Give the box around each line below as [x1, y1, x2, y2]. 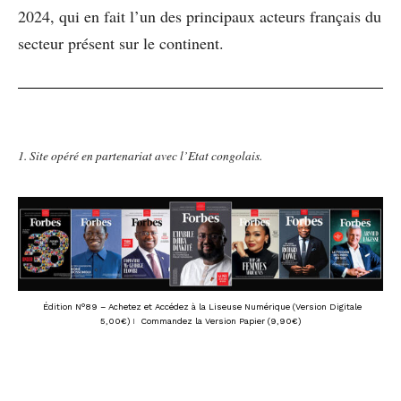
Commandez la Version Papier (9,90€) [141, 316, 301, 327]
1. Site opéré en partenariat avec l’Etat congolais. [18, 147, 262, 164]
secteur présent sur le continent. [18, 31, 224, 54]
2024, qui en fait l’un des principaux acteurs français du [18, 4, 381, 27]
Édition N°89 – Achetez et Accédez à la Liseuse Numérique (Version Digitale [39, 302, 362, 312]
